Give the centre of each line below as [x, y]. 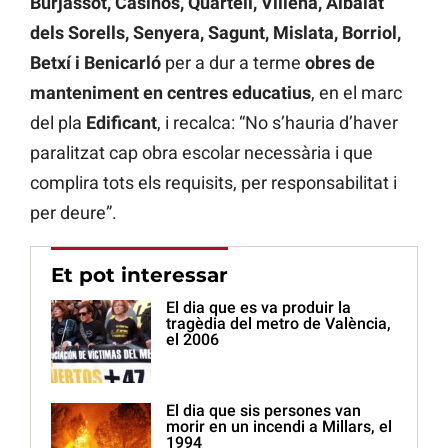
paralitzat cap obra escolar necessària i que [201, 153]
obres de [340, 63]
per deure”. [73, 213]
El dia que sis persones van [263, 411]
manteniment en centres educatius [170, 93]
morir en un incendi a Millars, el [279, 427]
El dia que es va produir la [258, 308]
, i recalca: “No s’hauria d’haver [277, 123]
